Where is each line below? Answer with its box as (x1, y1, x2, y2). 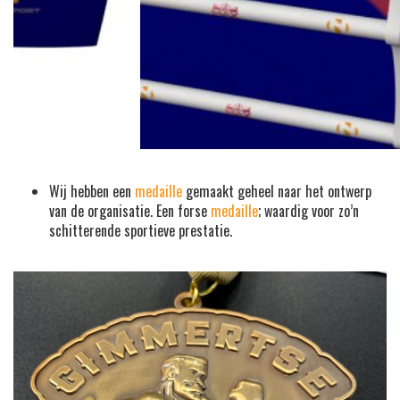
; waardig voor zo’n (258, 199, 359, 221)
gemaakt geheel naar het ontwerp (182, 179, 371, 202)
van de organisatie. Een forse (49, 199, 211, 221)
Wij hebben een (49, 179, 135, 202)
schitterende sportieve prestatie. (49, 219, 232, 241)
